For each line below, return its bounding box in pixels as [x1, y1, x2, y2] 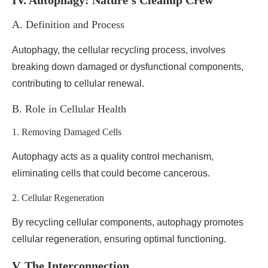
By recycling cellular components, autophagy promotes [12, 217, 243, 227]
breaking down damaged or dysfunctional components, [12, 62, 243, 72]
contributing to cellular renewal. [12, 78, 144, 89]
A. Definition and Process [12, 19, 124, 31]
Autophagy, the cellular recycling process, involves [12, 45, 226, 55]
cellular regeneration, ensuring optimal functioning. [12, 234, 226, 244]
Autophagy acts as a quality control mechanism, [12, 151, 214, 162]
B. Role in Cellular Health [12, 103, 126, 115]
